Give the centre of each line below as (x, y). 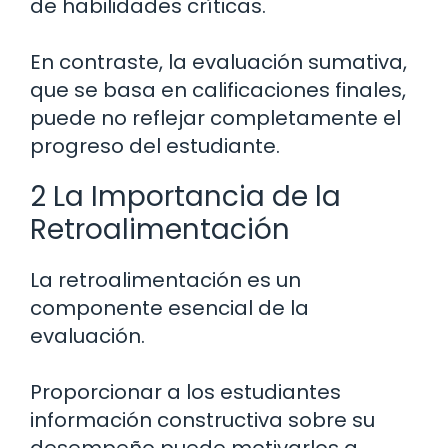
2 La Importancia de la (185, 197)
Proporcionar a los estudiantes (185, 392)
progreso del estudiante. (155, 146)
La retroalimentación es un (165, 280)
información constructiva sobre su (202, 420)
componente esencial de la (169, 308)
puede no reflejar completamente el (215, 118)
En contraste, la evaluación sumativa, (218, 62)
